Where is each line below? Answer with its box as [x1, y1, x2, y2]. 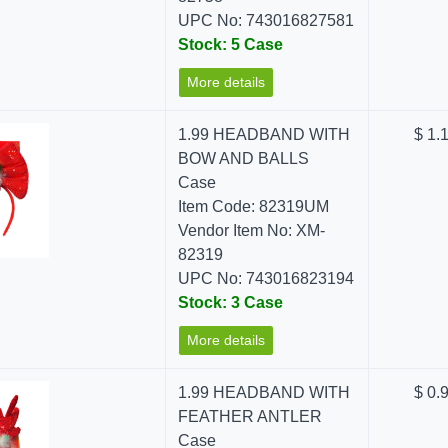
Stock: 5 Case [178, 36, 284, 53]
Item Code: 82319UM [178, 198, 330, 215]
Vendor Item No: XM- [178, 222, 326, 239]
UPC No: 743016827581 [178, 12, 355, 29]
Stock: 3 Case [178, 294, 284, 311]
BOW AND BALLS [178, 150, 310, 167]
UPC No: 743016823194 [178, 270, 355, 287]
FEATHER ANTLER [178, 408, 323, 425]
